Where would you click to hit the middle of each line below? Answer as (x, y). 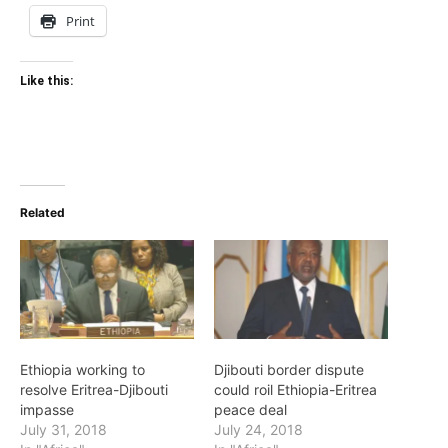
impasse (47, 410)
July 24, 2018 (258, 430)
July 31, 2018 (63, 430)
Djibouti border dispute (289, 370)
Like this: (46, 80)
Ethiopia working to (82, 370)
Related (42, 212)
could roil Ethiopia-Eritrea (295, 390)
